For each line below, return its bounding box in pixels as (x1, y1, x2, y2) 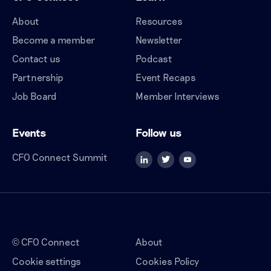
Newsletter (135, 33, 182, 45)
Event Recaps (135, 71, 196, 83)
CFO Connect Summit (12, 151, 108, 163)
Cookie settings (12, 255, 81, 267)
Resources (135, 15, 183, 27)
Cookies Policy (135, 255, 199, 267)
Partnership (12, 71, 64, 83)
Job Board (12, 90, 57, 102)
